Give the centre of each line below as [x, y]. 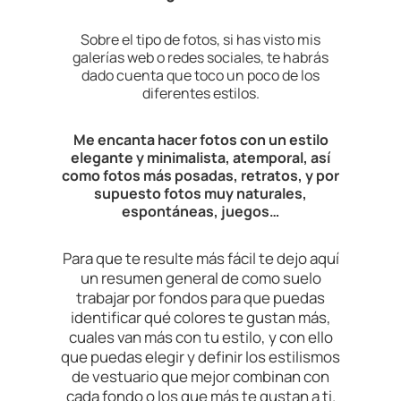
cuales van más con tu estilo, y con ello [200, 337]
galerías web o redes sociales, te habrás [200, 58]
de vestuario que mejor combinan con [200, 377]
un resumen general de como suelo [200, 278]
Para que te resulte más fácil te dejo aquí [200, 259]
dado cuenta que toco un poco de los [200, 76]
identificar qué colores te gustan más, [200, 318]
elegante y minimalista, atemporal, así [200, 158]
